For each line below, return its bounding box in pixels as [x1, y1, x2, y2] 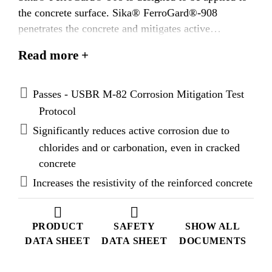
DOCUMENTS [179, 235, 246, 246]
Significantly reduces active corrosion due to [33, 124, 229, 137]
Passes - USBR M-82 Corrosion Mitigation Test [33, 87, 244, 100]
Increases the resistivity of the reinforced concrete [33, 176, 253, 189]
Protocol [39, 104, 76, 117]
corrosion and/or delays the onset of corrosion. [18, 38, 223, 50]
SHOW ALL [185, 220, 240, 231]
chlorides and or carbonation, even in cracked [39, 141, 240, 154]
